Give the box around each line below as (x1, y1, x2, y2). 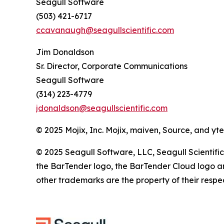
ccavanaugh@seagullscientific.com (36, 25, 174, 35)
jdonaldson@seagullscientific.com (36, 103, 167, 113)
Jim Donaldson (36, 47, 94, 57)
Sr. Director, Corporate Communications (36, 61, 187, 71)
